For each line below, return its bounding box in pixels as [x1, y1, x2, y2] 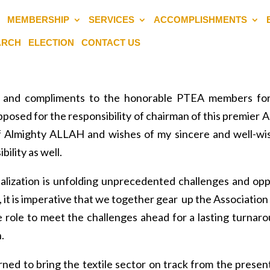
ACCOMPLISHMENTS [154, 14, 248, 25]
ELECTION [28, 37, 75, 48]
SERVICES [89, 14, 135, 25]
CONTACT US [81, 37, 141, 48]
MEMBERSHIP [7, 14, 70, 25]
